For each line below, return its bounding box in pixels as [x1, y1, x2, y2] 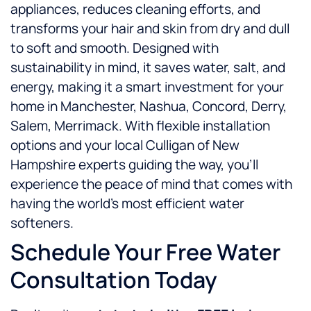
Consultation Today [10, 264, 217, 296]
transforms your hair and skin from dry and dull [10, 19, 289, 38]
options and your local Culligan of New [10, 136, 239, 155]
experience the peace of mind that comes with [10, 175, 292, 194]
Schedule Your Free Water [10, 237, 280, 268]
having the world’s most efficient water [10, 194, 244, 213]
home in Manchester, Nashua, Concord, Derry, [10, 97, 287, 116]
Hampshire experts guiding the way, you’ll [10, 155, 258, 174]
